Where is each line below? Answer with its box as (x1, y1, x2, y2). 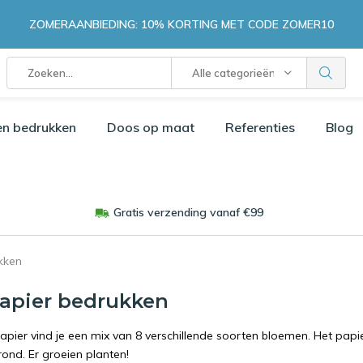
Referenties (225, 119, 295, 135)
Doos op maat (107, 119, 194, 135)
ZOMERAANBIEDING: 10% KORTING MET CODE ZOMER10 (29, 16, 334, 32)
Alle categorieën (191, 66, 275, 79)
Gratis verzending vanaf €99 (113, 205, 263, 220)
